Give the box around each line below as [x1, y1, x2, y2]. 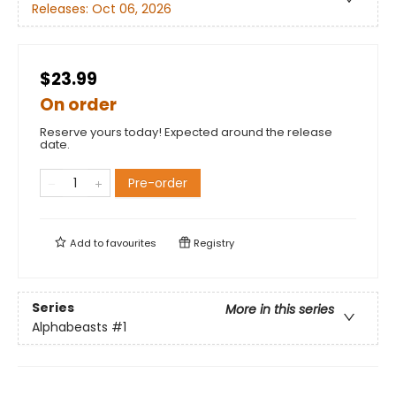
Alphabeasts [32, 318, 108, 337]
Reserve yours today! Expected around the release [40, 124, 332, 141]
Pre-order [128, 174, 187, 192]
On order [40, 93, 117, 117]
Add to [67, 236, 106, 250]
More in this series [225, 301, 334, 319]
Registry [191, 236, 234, 250]
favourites [106, 236, 156, 250]
